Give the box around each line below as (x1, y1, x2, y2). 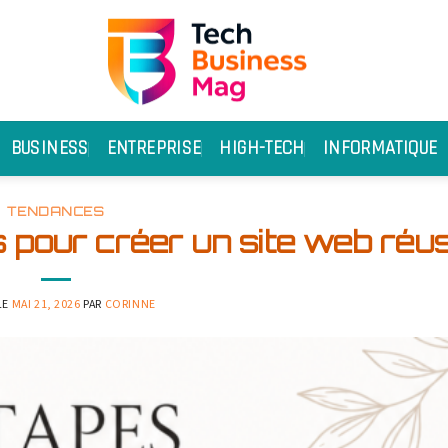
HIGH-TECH (219, 137, 305, 160)
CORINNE (104, 295, 156, 313)
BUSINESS (10, 137, 89, 160)
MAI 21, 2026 (11, 295, 81, 313)
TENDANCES (7, 204, 105, 219)
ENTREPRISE (106, 137, 202, 160)
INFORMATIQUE (322, 137, 438, 160)
